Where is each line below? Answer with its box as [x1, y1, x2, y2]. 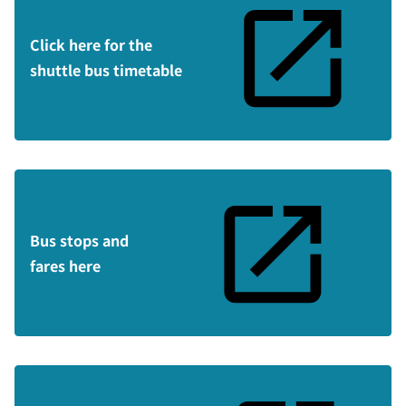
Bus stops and [30, 229, 129, 251]
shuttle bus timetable [30, 59, 182, 81]
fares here [30, 255, 101, 276]
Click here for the [30, 34, 152, 55]
